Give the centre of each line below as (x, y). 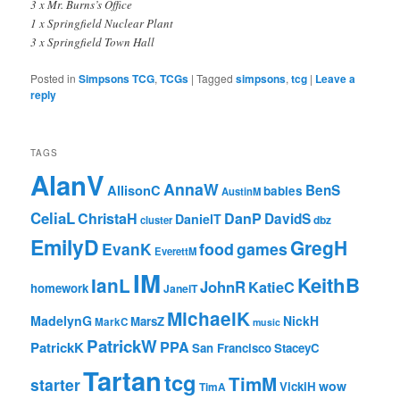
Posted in (54, 79)
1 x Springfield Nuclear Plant (102, 24)
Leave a (336, 79)
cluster (157, 219)
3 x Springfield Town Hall (93, 42)
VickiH (298, 386)
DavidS (288, 218)
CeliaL (53, 217)
